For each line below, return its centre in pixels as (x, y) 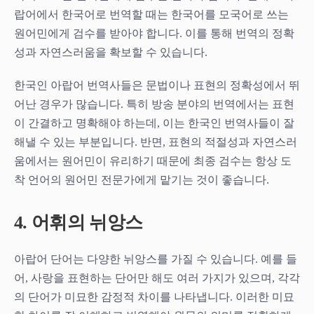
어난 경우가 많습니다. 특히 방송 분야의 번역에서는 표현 (154, 104)
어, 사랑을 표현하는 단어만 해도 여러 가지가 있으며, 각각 (157, 278)
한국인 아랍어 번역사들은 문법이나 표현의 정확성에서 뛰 (157, 85)
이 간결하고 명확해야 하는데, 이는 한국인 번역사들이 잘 (154, 123)
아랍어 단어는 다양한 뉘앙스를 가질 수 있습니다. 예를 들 (156, 259)
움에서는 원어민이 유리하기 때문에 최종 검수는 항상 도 (153, 161)
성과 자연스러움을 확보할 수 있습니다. (111, 52)
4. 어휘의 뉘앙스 (78, 222)
